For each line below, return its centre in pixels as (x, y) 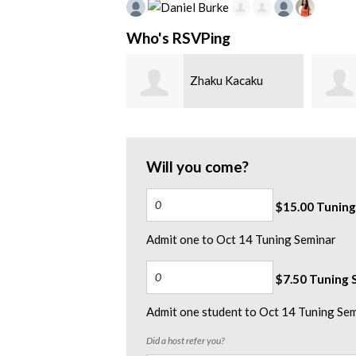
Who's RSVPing (178, 38)
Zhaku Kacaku (226, 81)
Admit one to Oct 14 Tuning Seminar (241, 239)
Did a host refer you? (185, 340)
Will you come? (197, 166)
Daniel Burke (39, 81)
